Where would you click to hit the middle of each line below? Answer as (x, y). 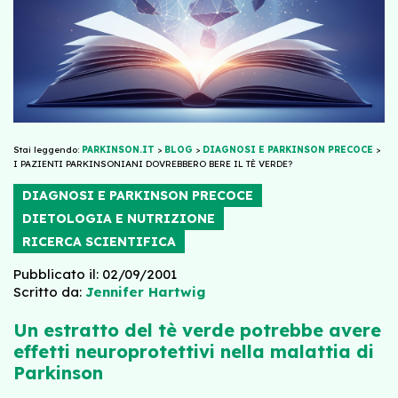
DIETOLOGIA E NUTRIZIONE (119, 218)
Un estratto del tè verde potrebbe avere (197, 330)
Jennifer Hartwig (145, 291)
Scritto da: (48, 291)
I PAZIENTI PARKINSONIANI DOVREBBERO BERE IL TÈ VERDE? (153, 163)
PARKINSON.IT (118, 149)
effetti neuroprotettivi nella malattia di (194, 351)
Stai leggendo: (48, 149)
